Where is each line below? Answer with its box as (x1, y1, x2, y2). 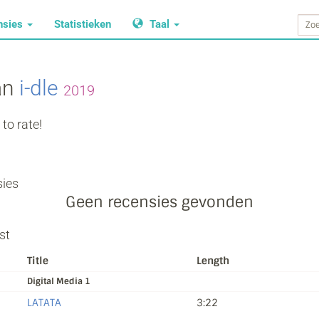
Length (196, 254, 229, 267)
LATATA (26, 296, 61, 309)
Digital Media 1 (26, 276, 90, 287)
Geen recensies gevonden (66, 192, 253, 211)
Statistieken (54, 18, 111, 31)
